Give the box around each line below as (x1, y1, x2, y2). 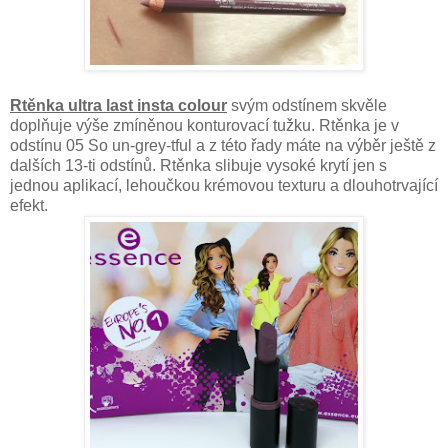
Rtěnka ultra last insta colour (10, 96, 227, 114)
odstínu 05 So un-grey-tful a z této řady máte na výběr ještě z (10, 136, 436, 154)
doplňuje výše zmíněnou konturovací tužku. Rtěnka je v (10, 116, 399, 134)
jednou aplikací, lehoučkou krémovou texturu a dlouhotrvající (10, 176, 438, 194)
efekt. (10, 196, 48, 214)
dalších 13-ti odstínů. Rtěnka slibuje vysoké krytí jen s (10, 156, 387, 174)
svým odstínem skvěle (227, 96, 387, 114)
